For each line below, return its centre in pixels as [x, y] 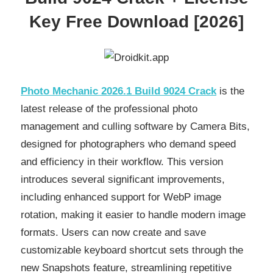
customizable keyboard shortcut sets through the [132, 250]
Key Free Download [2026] [136, 21]
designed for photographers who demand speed [128, 144]
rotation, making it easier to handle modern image [133, 214]
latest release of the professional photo [109, 108]
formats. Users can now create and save [113, 232]
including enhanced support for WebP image [121, 197]
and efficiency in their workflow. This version [122, 161]
